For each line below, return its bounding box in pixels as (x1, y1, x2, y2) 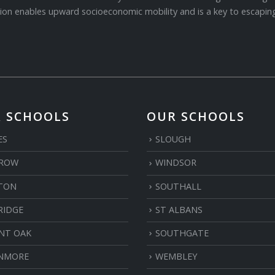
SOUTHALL (155, 180, 201, 192)
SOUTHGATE (155, 227, 209, 239)
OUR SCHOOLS (147, 108, 245, 125)
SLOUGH (155, 133, 191, 145)
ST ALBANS (155, 203, 203, 215)
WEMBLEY (155, 250, 197, 262)
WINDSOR (155, 157, 196, 169)
